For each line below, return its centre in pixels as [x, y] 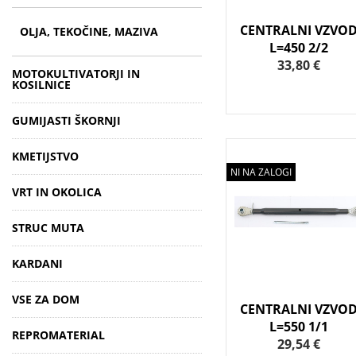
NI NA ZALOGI [261, 172]
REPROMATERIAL [58, 335]
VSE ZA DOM [46, 299]
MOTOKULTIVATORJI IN [76, 74]
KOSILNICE [41, 85]
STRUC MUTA [48, 228]
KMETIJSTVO [45, 156]
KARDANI [37, 263]
